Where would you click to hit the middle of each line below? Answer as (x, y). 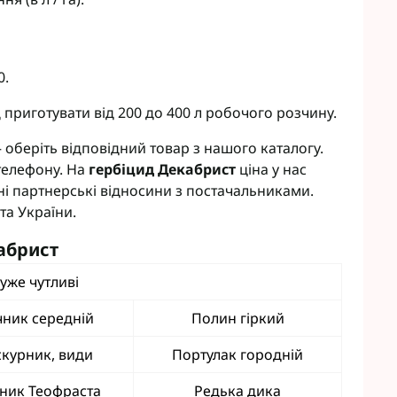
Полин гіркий (237, 318)
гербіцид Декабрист (162, 169)
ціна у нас (271, 169)
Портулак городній (237, 354)
